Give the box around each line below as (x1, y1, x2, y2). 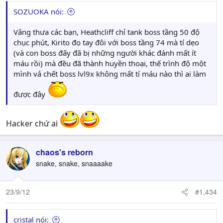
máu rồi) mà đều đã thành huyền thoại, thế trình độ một (13, 58, 206, 69)
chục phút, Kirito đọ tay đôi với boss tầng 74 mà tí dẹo (13, 37, 199, 48)
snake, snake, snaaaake (36, 158, 112, 169)
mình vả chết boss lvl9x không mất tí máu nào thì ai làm (13, 69, 206, 79)
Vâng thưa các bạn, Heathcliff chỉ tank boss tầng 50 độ (13, 27, 200, 37)
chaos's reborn (36, 146, 93, 158)
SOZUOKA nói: (13, 6, 64, 17)
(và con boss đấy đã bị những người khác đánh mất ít (13, 48, 196, 58)
